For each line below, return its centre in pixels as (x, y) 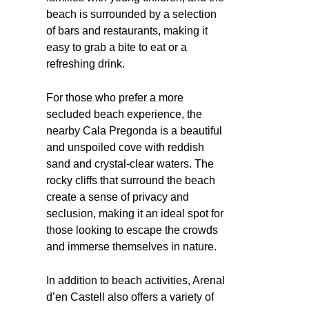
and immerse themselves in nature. (131, 246)
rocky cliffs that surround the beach (131, 180)
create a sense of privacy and (118, 197)
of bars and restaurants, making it (127, 30)
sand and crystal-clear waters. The (130, 163)
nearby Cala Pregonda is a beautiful (134, 130)
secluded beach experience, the (124, 114)
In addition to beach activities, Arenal (136, 280)
